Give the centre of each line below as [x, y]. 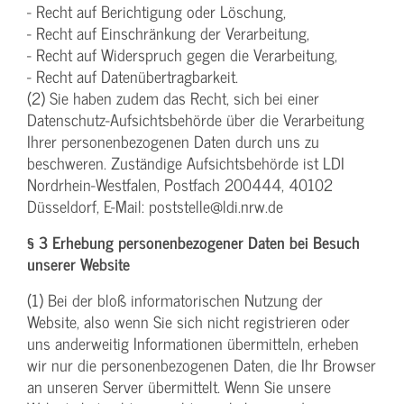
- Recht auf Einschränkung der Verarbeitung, [168, 33]
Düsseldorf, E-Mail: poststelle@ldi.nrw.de [155, 207]
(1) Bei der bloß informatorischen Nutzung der [175, 300]
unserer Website [78, 264]
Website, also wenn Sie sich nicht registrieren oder [188, 322]
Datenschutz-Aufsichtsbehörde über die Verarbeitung [196, 120]
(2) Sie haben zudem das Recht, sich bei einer [173, 98]
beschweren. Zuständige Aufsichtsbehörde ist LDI [186, 163]
